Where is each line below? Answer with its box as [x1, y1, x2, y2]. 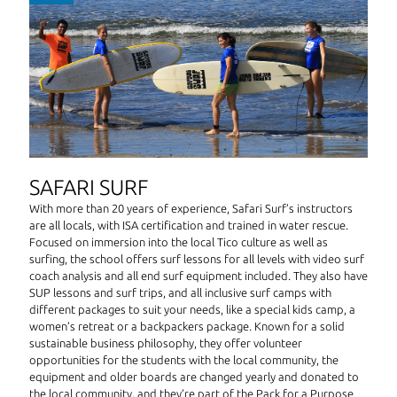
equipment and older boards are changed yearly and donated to [29, 370, 359, 384]
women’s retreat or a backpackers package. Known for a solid [29, 320, 345, 333]
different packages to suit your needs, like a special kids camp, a [29, 303, 355, 316]
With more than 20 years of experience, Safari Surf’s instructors [29, 202, 353, 215]
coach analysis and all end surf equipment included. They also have [29, 269, 368, 283]
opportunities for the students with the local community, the [29, 354, 339, 367]
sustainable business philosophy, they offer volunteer [29, 337, 302, 350]
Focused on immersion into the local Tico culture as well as [29, 236, 328, 249]
